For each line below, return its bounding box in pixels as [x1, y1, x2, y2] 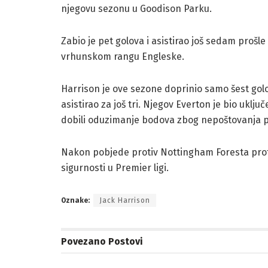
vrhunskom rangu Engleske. [61, 50, 184, 62]
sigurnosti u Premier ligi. [61, 162, 169, 173]
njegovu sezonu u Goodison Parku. [61, 2, 212, 14]
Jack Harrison [99, 196, 150, 205]
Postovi [106, 235, 143, 247]
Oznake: [61, 196, 90, 205]
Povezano [61, 235, 106, 247]
